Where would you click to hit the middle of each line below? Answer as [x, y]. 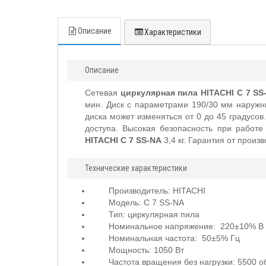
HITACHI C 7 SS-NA [123, 140]
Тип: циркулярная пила [154, 214]
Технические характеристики [136, 168]
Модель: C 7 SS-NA [146, 202]
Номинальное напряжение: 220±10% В [186, 226]
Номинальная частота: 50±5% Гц [174, 238]
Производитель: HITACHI [157, 191]
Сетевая [103, 93]
